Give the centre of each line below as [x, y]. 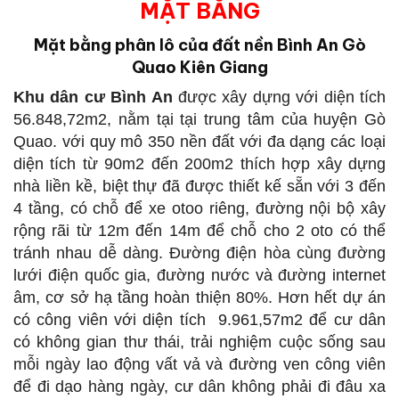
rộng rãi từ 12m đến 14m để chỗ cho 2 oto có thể [199, 230]
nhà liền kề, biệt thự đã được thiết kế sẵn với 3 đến [199, 186]
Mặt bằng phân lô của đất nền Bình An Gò [199, 45]
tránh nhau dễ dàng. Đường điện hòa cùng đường [199, 252]
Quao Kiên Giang [199, 67]
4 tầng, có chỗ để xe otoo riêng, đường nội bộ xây [199, 208]
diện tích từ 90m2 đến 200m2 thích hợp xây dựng [199, 163]
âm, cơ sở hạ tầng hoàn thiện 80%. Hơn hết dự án [199, 297]
